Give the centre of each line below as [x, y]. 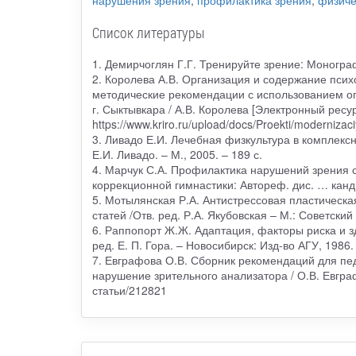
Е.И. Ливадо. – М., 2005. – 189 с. [177, 155]
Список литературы [148, 33]
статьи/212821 [129, 290]
